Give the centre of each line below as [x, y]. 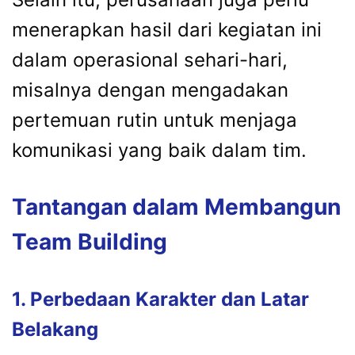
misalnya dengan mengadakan [150, 90]
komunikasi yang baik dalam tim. [159, 150]
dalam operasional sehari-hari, [150, 59]
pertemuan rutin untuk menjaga [155, 120]
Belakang [55, 329]
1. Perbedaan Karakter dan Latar [160, 299]
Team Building [90, 241]
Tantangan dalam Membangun [176, 206]
